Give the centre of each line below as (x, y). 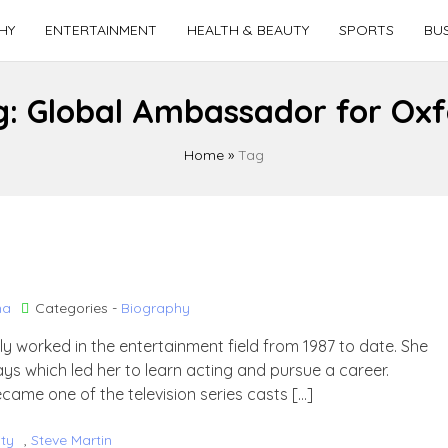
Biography (155, 308)
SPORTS (366, 30)
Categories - (78, 308)
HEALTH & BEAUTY (247, 30)
